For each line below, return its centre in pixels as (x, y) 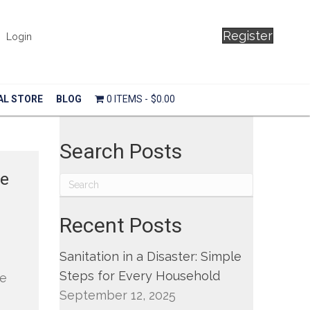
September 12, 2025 (118, 295)
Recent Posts (121, 225)
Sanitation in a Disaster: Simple (151, 256)
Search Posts (121, 151)
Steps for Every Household (140, 276)
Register (247, 35)
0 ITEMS (124, 99)
